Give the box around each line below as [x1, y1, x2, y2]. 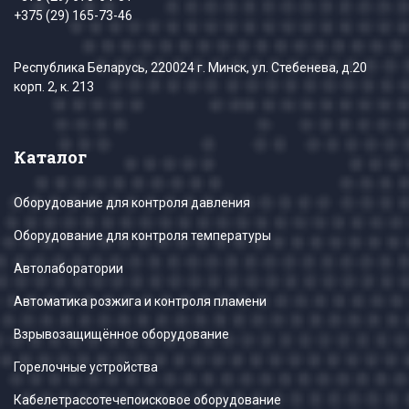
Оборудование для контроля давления [14, 195, 250, 211]
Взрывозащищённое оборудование [14, 327, 229, 342]
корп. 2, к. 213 [14, 79, 94, 95]
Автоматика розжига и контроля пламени [14, 294, 267, 309]
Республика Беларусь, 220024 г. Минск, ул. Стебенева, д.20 [14, 60, 367, 76]
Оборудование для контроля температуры [14, 228, 271, 244]
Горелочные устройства [14, 360, 158, 375]
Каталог [14, 146, 87, 169]
